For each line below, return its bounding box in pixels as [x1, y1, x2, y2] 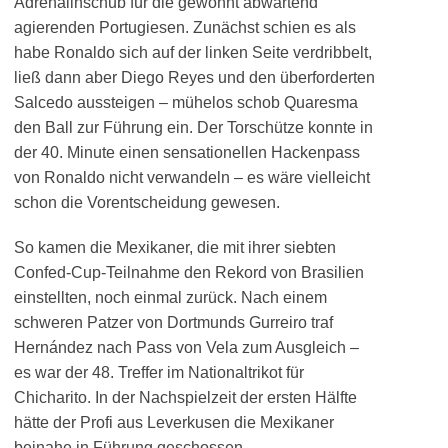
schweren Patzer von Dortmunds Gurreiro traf [14, 314, 333, 331]
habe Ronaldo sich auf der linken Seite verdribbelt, [14, 44, 372, 61]
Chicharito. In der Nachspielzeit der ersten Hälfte [14, 389, 357, 406]
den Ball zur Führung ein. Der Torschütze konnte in [14, 119, 373, 136]
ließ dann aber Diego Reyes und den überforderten [14, 69, 375, 86]
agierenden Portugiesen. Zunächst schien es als [14, 19, 356, 36]
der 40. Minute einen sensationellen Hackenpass [14, 144, 360, 161]
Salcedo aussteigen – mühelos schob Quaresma [14, 94, 358, 111]
